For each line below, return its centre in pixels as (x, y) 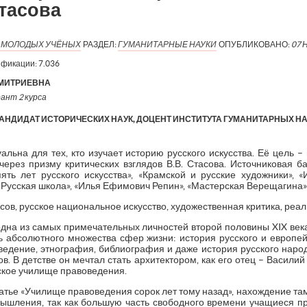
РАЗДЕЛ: (100, 45)
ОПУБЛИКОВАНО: (255, 45)
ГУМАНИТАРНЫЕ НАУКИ (167, 45)
